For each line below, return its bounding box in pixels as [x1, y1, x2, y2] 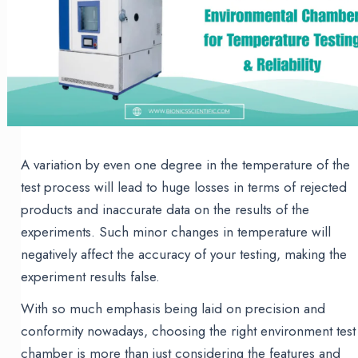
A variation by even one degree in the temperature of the [21, 155, 351, 175]
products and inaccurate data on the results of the [21, 200, 310, 220]
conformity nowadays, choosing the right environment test [21, 321, 356, 341]
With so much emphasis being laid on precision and [21, 299, 326, 319]
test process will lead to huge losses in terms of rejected [21, 177, 348, 197]
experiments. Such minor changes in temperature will [21, 222, 332, 242]
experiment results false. [21, 267, 161, 287]
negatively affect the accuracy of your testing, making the [21, 245, 348, 265]
